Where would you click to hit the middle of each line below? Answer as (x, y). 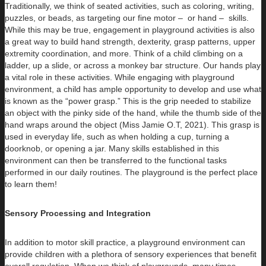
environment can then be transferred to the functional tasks (116, 161)
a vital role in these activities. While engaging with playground (120, 77)
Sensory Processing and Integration (78, 213)
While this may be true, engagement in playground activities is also (130, 30)
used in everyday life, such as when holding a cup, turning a (117, 137)
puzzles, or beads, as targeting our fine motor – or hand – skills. (127, 18)
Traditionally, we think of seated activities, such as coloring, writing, (129, 6)
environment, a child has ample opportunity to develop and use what (133, 89)
